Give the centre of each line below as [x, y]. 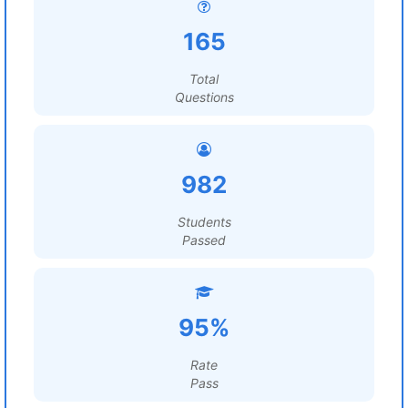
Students [204, 222]
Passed [204, 240]
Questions [204, 97]
